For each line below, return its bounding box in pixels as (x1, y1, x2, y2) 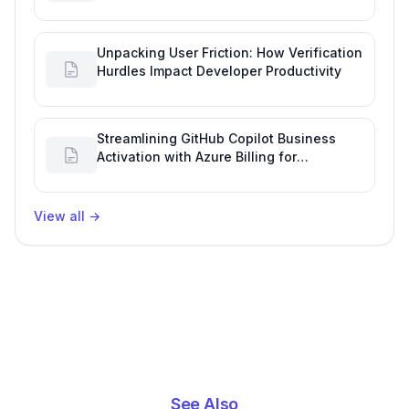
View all (34, 208, 85, 225)
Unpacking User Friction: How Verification (97, 45, 362, 61)
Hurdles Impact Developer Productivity (97, 63, 341, 79)
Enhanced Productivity (97, 167, 240, 184)
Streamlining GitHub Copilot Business (97, 131, 336, 147)
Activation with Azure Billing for (97, 149, 297, 165)
